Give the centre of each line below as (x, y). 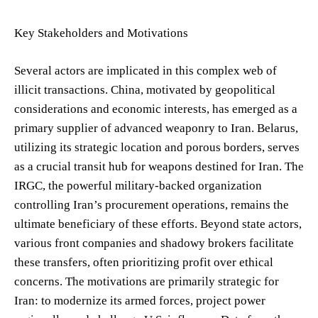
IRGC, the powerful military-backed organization (138, 185)
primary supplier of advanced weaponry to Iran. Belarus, (156, 128)
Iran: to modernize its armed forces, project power (140, 300)
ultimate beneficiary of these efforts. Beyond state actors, (158, 224)
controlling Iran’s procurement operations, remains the (152, 204)
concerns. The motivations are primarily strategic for (147, 281)
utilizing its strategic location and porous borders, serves (157, 147)
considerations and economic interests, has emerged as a (156, 109)
